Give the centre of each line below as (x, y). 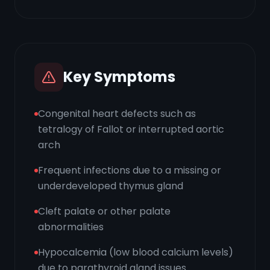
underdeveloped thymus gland (111, 186)
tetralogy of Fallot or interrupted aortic (131, 129)
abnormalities (71, 227)
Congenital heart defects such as (117, 114)
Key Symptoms (119, 77)
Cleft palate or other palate (104, 211)
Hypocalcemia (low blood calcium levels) (136, 252)
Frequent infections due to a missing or (130, 170)
